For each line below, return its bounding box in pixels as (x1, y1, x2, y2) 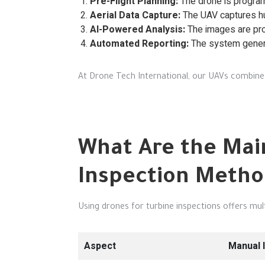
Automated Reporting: (90, 37, 189, 51)
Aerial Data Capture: (90, 8, 180, 22)
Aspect (84, 239, 116, 253)
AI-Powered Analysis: (90, 22, 185, 37)
